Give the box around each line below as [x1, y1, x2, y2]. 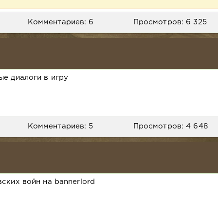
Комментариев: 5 [27, 123, 93, 129]
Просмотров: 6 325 [133, 19, 207, 25]
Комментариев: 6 [27, 19, 94, 25]
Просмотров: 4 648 [133, 123, 208, 129]
